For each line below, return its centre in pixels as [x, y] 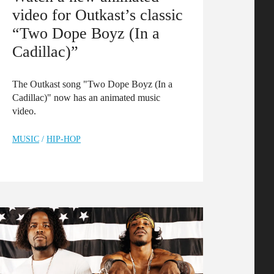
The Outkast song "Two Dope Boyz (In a [92, 84]
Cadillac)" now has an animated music [86, 98]
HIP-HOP [64, 139]
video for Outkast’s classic [98, 15]
